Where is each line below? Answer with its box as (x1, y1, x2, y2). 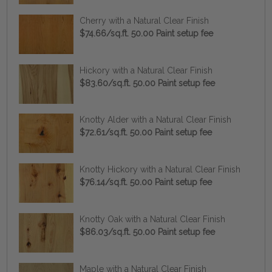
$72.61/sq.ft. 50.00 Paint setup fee (79, 127, 212, 138)
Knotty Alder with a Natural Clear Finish (79, 115, 231, 125)
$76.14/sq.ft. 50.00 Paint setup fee (79, 177, 212, 188)
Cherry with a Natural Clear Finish (79, 15, 209, 25)
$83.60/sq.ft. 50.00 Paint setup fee (79, 78, 215, 88)
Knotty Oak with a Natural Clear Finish (79, 214, 225, 225)
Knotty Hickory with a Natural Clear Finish (79, 165, 240, 175)
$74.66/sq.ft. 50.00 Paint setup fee (79, 28, 213, 38)
